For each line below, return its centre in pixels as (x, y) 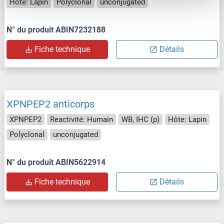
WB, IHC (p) (140, 119)
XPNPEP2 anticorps (50, 104)
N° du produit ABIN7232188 (56, 29)
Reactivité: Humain (81, 119)
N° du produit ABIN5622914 (56, 162)
